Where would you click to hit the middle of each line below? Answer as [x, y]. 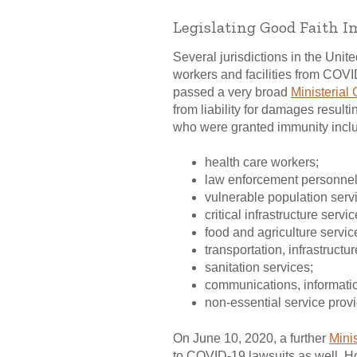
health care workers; [262, 163]
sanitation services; [259, 268]
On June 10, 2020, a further [251, 338]
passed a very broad [232, 92]
